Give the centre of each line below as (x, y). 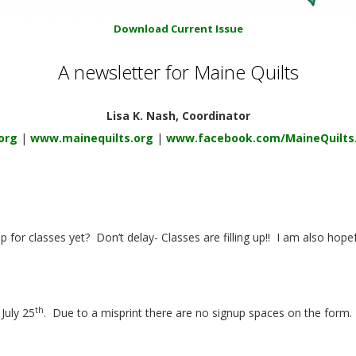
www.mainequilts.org (92, 138)
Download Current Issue (178, 29)
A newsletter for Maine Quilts (178, 72)
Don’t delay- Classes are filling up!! (183, 237)
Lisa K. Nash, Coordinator (178, 116)
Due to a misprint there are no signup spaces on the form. (202, 313)
